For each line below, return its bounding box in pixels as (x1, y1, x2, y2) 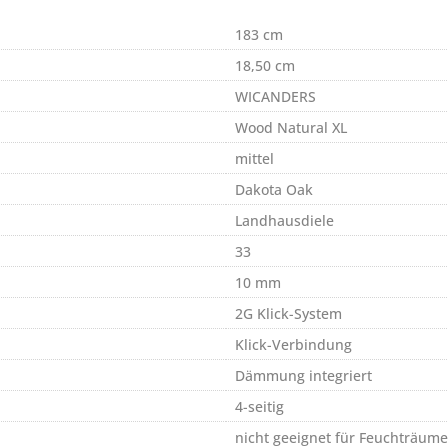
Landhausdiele (235, 211, 334, 230)
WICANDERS (235, 87, 316, 106)
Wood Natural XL (235, 118, 347, 137)
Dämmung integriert (235, 366, 372, 385)
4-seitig (235, 397, 284, 416)
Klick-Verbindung (235, 335, 352, 354)
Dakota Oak (235, 180, 313, 199)
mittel (235, 149, 274, 168)
